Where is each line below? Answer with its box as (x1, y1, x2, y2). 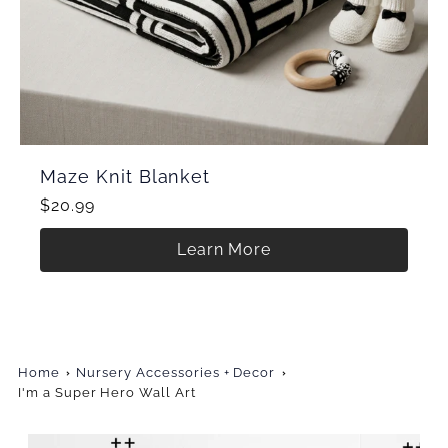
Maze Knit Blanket (40, 166, 211, 187)
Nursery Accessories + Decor (76, 365, 276, 380)
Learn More (176, 240, 272, 259)
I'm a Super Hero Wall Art (17, 385, 196, 400)
